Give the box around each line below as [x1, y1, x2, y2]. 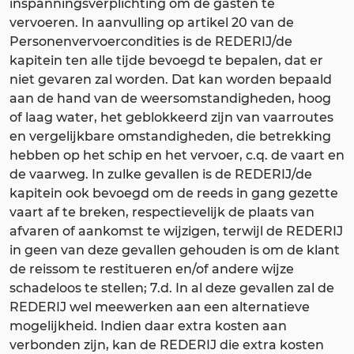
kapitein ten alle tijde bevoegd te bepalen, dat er [9, 52, 323, 68]
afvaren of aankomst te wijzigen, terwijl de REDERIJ [9, 223, 343, 239]
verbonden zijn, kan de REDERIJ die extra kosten [9, 337, 324, 352]
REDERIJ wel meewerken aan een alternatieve [9, 299, 310, 314]
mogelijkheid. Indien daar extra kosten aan [9, 318, 287, 333]
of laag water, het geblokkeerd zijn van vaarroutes [9, 109, 333, 125]
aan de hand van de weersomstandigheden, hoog [9, 90, 331, 106]
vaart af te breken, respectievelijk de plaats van [9, 204, 314, 220]
